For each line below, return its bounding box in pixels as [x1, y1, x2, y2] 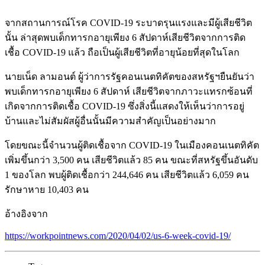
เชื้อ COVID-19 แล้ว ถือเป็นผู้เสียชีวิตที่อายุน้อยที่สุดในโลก [5, 47, 240, 57]
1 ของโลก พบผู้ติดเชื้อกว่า [5, 169, 112, 180]
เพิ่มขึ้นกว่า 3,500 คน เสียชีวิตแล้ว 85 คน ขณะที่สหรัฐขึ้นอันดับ [5, 154, 258, 165]
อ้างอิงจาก [5, 208, 48, 219]
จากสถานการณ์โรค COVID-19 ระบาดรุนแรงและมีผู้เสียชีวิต [5, 17, 252, 28]
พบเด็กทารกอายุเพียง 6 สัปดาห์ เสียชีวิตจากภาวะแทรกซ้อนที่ [5, 86, 253, 96]
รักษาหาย [5, 184, 47, 195]
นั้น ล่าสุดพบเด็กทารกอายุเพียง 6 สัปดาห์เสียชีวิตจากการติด [5, 32, 245, 43]
